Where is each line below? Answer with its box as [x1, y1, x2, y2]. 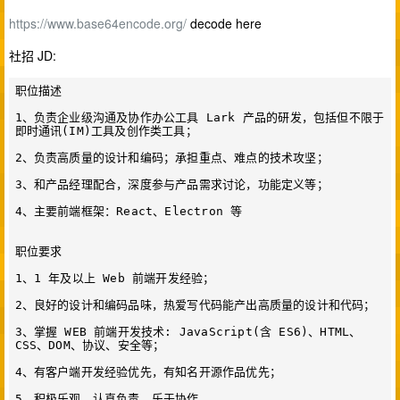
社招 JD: [9, 46, 56, 64]
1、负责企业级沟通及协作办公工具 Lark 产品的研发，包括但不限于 [14, 110, 385, 124]
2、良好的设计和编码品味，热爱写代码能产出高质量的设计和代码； [14, 297, 376, 312]
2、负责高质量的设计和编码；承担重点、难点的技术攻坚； [14, 150, 329, 164]
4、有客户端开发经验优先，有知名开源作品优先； [14, 364, 281, 379]
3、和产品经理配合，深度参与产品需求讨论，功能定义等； [14, 177, 329, 191]
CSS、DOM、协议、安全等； [14, 337, 165, 352]
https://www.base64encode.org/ [9, 14, 187, 32]
